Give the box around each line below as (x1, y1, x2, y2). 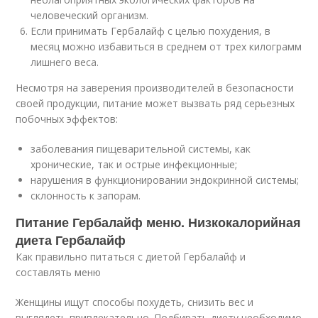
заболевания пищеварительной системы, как (31, 142, 251, 155)
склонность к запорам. (31, 189, 141, 202)
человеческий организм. (31, 9, 149, 22)
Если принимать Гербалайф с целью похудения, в (31, 24, 271, 38)
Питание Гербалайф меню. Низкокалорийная (16, 213, 302, 231)
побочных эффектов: (16, 112, 119, 126)
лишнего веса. (31, 55, 99, 69)
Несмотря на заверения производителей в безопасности (16, 81, 295, 94)
